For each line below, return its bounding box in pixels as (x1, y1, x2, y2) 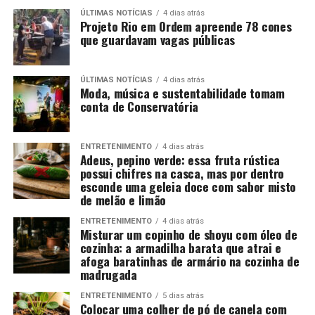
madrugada (79, 265, 137, 283)
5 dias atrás (162, 291, 204, 300)
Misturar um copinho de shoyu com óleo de (79, 225, 297, 243)
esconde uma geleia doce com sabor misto (79, 177, 296, 195)
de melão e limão (79, 191, 167, 209)
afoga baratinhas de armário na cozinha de (79, 252, 300, 270)
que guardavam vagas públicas (79, 30, 235, 49)
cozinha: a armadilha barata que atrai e (79, 238, 281, 257)
